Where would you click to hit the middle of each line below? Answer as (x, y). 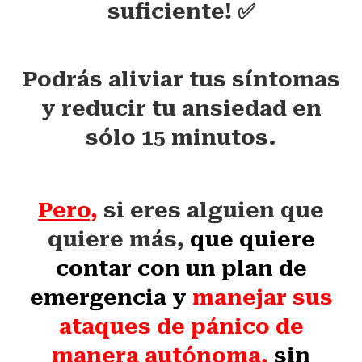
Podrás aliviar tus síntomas (181, 79)
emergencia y (111, 297)
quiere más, (118, 239)
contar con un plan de (181, 268)
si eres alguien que (214, 210)
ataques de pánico (164, 326)
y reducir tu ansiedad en (181, 108)
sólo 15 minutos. (181, 137)
